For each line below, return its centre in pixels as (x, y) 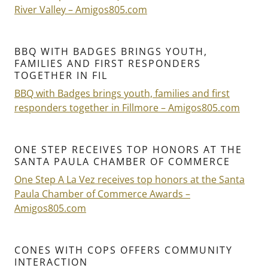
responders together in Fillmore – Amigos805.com (127, 108)
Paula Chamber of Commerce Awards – (102, 194)
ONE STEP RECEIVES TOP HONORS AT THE (128, 150)
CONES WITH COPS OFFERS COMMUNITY (124, 250)
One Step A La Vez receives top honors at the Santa (130, 180)
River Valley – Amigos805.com (81, 10)
